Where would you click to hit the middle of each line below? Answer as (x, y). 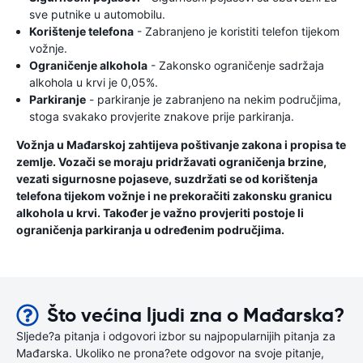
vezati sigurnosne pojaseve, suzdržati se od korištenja (167, 179)
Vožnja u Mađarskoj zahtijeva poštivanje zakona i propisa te (181, 145)
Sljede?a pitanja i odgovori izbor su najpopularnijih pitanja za (176, 336)
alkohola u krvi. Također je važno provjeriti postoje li (160, 213)
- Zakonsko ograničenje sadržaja (236, 65)
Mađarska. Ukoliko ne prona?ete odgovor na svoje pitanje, (170, 353)
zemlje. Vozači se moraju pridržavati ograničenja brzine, (171, 162)
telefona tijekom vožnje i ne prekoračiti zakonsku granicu (174, 196)
